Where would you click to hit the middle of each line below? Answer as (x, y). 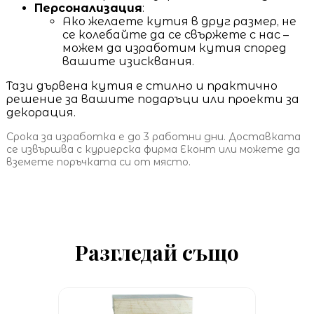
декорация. (41, 112)
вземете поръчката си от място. (98, 162)
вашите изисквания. (128, 61)
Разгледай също (157, 252)
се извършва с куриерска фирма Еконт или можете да (153, 149)
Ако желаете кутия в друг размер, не (179, 21)
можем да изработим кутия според (174, 48)
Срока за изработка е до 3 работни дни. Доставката (153, 136)
